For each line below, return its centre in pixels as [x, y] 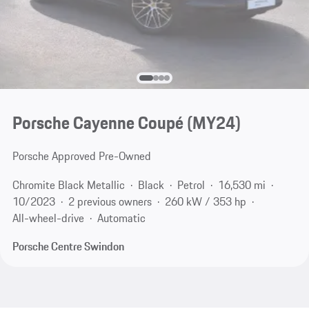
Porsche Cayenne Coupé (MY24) [126, 123]
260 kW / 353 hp [205, 201]
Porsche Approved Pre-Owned [81, 156]
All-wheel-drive [48, 218]
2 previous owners [110, 201]
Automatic [121, 218]
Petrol [191, 185]
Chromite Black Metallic [68, 185]
